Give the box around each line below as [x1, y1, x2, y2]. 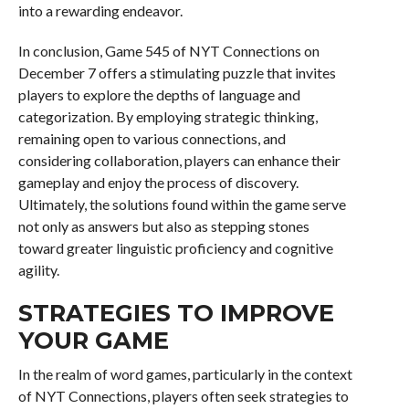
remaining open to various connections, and [17, 130, 286, 148]
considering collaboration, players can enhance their [17, 152, 341, 170]
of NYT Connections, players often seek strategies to [17, 387, 349, 405]
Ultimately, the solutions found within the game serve [17, 195, 346, 214]
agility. [17, 261, 59, 279]
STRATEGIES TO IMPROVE [17, 299, 334, 328]
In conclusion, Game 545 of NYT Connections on [17, 42, 320, 60]
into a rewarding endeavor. [17, 2, 183, 20]
